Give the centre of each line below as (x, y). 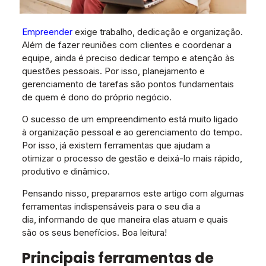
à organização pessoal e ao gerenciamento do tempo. (132, 132)
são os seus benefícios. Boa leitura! (94, 233)
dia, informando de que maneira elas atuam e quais (125, 220)
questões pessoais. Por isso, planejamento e (113, 71)
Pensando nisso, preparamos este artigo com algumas (133, 194)
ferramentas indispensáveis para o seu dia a (111, 207)
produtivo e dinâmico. (66, 172)
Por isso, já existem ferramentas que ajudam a (116, 145)
